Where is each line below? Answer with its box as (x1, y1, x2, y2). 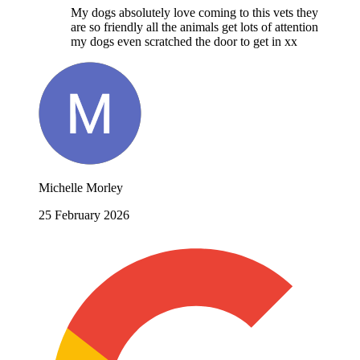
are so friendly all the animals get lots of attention (71, 20, 318, 35)
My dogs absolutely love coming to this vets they (71, 6, 318, 20)
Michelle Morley (39, 181, 123, 195)
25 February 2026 (39, 208, 129, 223)
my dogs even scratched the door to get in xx (71, 35, 297, 49)
